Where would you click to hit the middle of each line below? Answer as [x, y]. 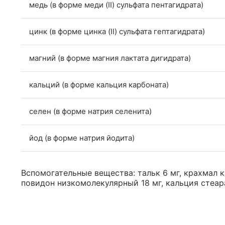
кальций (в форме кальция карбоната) [99, 85]
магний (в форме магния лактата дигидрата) [110, 58]
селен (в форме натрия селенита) [90, 111]
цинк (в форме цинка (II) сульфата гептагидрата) [117, 32]
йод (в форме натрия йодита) [82, 138]
